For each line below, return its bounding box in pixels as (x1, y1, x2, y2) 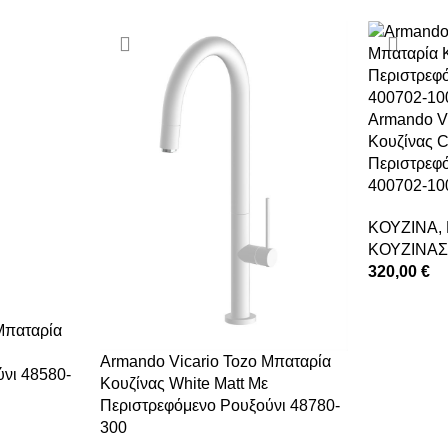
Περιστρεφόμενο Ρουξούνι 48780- (99, 397, 340, 415)
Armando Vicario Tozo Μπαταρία (99, 353, 331, 371)
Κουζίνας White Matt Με (99, 375, 268, 393)
